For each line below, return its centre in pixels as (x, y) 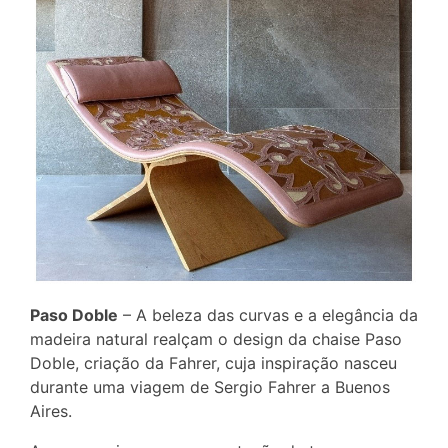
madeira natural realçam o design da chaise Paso (216, 339)
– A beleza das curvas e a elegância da (268, 315)
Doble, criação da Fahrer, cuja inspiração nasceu (213, 363)
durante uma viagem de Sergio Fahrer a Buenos (210, 387)
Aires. (51, 411)
